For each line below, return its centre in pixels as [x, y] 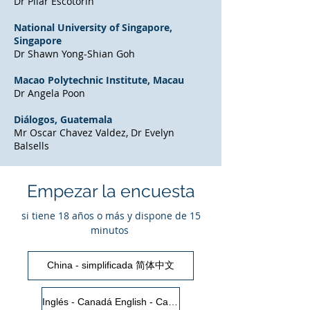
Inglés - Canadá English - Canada [173, 302]
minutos [111, 230]
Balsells [31, 146]
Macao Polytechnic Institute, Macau [99, 80]
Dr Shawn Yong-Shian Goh [74, 54]
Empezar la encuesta [111, 191]
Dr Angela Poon [49, 93]
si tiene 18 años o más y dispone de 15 [111, 216]
